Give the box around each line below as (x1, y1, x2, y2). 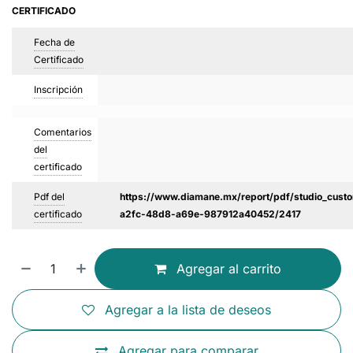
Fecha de (34, 36, 75, 48)
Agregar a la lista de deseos (105, 302, 271, 318)
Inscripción (34, 84, 83, 95)
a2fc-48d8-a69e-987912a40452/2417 (120, 208, 301, 220)
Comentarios (34, 126, 91, 138)
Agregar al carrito (173, 261, 282, 277)
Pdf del (34, 191, 65, 203)
